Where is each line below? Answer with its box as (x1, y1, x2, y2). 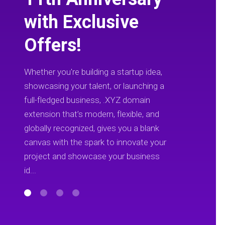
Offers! (24, 35, 82, 56)
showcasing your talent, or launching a (24, 81, 165, 91)
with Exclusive (24, 12, 139, 33)
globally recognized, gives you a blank (24, 123, 160, 133)
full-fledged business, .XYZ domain (24, 95, 151, 105)
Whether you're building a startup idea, (24, 67, 163, 77)
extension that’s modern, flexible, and (24, 109, 160, 119)
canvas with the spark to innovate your (24, 137, 167, 147)
